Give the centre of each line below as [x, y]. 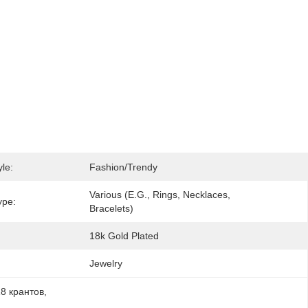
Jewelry [106, 263]
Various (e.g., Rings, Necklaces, [160, 195]
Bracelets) [111, 208]
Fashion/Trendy [123, 167]
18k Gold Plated [124, 236]
